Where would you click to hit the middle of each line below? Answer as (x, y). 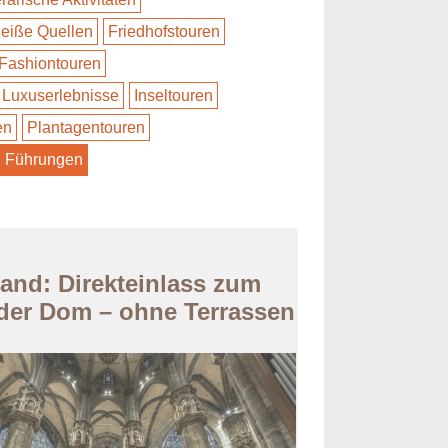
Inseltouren (173, 95)
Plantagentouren (86, 127)
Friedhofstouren (164, 31)
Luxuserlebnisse (60, 95)
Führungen (44, 159)
